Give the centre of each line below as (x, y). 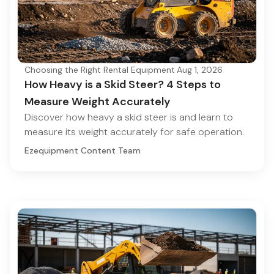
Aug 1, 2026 (200, 70)
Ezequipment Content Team (83, 150)
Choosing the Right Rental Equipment (100, 70)
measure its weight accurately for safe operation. (134, 132)
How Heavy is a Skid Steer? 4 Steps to (123, 84)
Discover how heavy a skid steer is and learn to (129, 117)
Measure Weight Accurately (98, 102)
